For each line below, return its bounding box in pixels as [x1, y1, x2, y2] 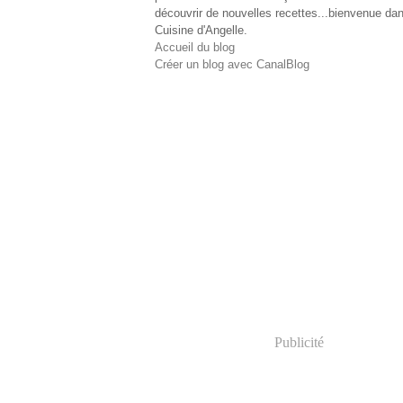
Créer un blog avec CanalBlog [155, 58, 309, 71]
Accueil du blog [155, 40, 235, 54]
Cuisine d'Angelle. [155, 23, 247, 37]
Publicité [273, 335, 324, 350]
